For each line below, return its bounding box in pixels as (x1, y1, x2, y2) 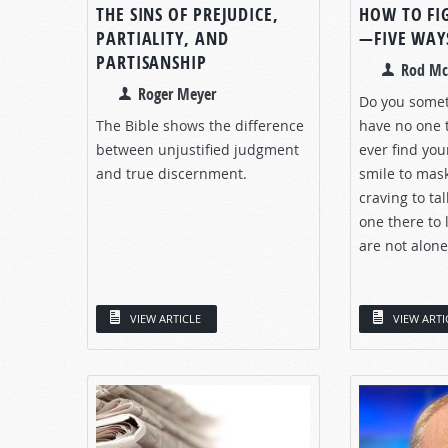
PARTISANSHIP (96, 49, 207, 75)
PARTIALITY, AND (96, 25, 229, 51)
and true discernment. (96, 163, 247, 183)
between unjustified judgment (96, 139, 299, 159)
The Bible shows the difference (96, 115, 304, 135)
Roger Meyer (138, 82, 216, 105)
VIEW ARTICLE (130, 310, 201, 326)
